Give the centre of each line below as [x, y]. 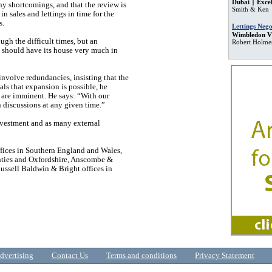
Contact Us [70, 255]
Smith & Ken [250, 9]
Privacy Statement [225, 255]
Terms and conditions [141, 255]
